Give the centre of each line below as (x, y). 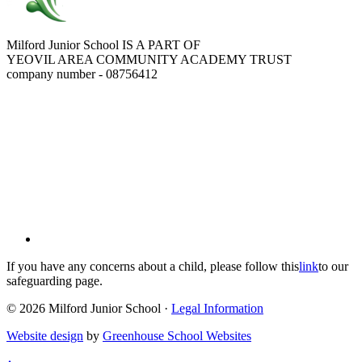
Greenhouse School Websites (177, 336)
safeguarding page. (55, 281)
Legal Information (217, 309)
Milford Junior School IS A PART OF (103, 45)
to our (333, 267)
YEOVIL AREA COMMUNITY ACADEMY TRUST (149, 60)
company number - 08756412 (82, 74)
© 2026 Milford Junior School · (89, 309)
